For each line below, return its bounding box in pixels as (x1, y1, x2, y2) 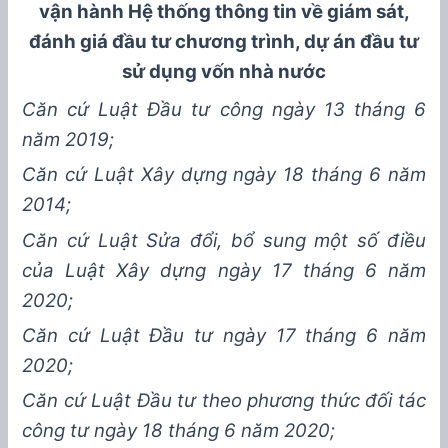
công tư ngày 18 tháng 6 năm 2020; (22, 419, 336, 443)
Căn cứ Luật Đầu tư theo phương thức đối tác (22, 389, 426, 413)
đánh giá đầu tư (29, 30, 171, 54)
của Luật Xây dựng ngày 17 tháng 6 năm (22, 258, 426, 282)
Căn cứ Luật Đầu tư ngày (22, 324, 276, 348)
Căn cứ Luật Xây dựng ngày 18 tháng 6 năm (22, 163, 426, 187)
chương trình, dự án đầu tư (175, 30, 419, 54)
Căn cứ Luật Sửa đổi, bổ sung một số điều (22, 228, 426, 252)
